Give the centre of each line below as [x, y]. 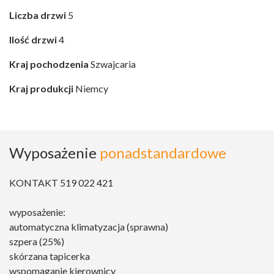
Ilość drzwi [33, 40]
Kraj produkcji [41, 89]
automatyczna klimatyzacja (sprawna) [89, 227]
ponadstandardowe [163, 153]
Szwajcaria [112, 64]
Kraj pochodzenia [49, 64]
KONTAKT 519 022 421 [61, 183]
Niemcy [91, 89]
